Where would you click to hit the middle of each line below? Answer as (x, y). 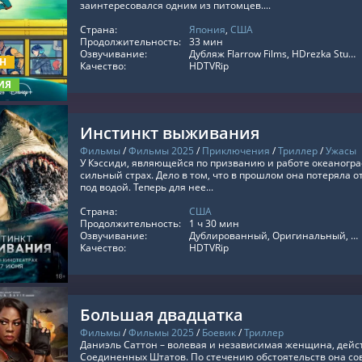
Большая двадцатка (162, 315)
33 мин (206, 42)
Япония (207, 29)
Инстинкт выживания (170, 133)
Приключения (236, 151)
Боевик (219, 333)
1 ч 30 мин (214, 223)
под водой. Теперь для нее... (147, 187)
